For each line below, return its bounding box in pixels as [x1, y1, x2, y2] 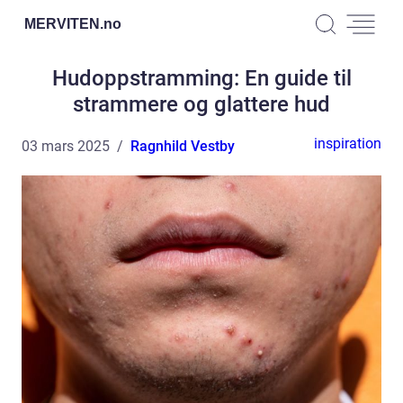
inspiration [314, 135, 381, 152]
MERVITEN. [24, 15, 103, 31]
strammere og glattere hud [73, 92, 330, 117]
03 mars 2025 [22, 138, 110, 155]
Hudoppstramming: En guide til [51, 66, 352, 91]
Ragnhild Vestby [130, 138, 235, 155]
